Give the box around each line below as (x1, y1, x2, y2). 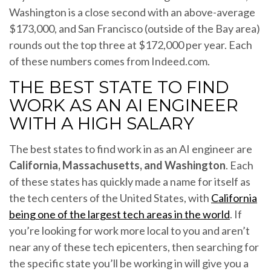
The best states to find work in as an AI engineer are (9, 142, 252, 155)
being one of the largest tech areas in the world (9, 207, 230, 221)
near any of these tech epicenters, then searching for (9, 240, 259, 253)
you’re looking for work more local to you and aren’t (9, 223, 250, 237)
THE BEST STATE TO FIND (9, 76, 229, 97)
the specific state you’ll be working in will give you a (9, 256, 249, 270)
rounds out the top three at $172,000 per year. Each (9, 38, 252, 51)
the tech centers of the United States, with (9, 191, 211, 204)
